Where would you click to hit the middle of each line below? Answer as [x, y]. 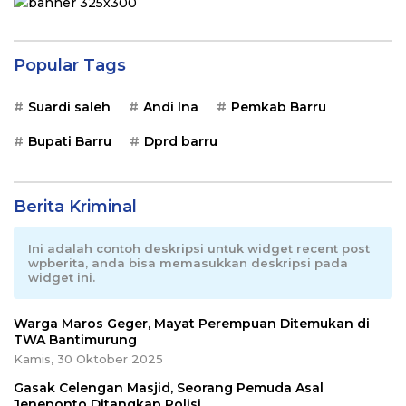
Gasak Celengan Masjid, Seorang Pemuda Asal [169, 388]
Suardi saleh [69, 107]
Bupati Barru [70, 142]
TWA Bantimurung [75, 340]
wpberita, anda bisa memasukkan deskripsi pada [188, 263]
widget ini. [62, 278]
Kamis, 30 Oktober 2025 [88, 359]
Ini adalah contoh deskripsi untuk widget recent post [199, 249]
